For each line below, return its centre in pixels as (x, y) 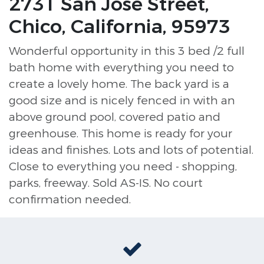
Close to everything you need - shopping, (123, 166)
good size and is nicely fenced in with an (122, 100)
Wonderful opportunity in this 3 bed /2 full (127, 51)
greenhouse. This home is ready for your (121, 133)
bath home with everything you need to (121, 67)
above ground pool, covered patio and (115, 117)
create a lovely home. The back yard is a (119, 84)
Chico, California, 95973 (120, 27)
